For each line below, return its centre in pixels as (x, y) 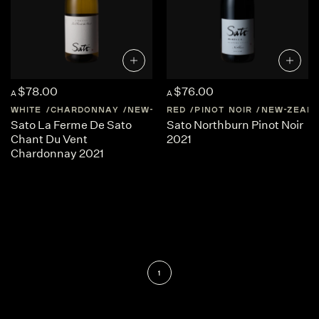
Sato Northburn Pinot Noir (235, 125)
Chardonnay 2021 (57, 153)
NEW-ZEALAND (163, 109)
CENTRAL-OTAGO (250, 109)
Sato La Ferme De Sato (71, 125)
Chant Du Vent (49, 139)
